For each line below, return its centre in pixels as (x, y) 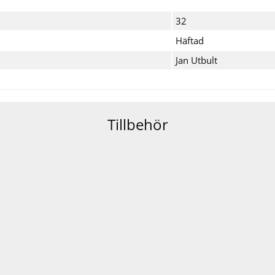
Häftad (190, 40)
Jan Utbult (196, 60)
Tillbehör (137, 124)
